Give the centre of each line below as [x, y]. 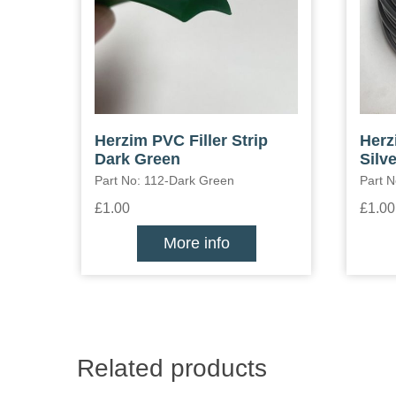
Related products [172, 368]
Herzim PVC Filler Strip [181, 141]
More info [196, 243]
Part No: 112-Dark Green [164, 180]
